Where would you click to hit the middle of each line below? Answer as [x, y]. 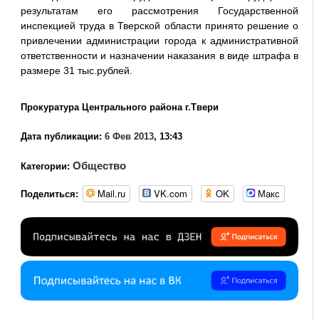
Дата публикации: [61, 136]
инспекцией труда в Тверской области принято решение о [159, 26]
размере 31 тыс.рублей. [76, 70]
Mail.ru [111, 193]
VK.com [170, 193]
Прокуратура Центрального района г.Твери [119, 107]
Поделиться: [49, 194]
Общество [99, 166]
